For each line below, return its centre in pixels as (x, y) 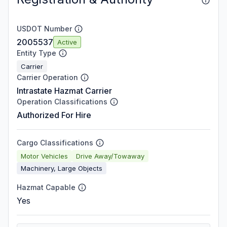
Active (67, 42)
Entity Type (36, 53)
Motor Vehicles (44, 156)
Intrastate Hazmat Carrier (64, 91)
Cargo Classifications (55, 143)
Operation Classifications (62, 102)
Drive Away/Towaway (110, 156)
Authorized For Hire (54, 115)
